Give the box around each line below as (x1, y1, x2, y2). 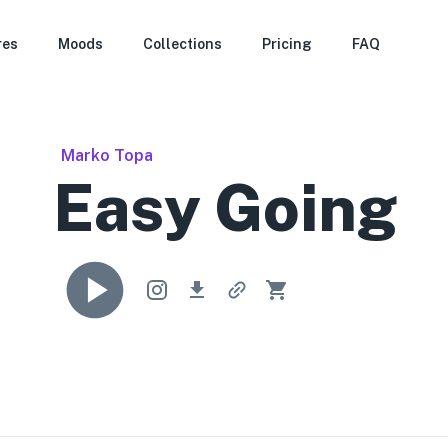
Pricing (261, 36, 312, 52)
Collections (142, 36, 222, 52)
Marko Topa (61, 146, 154, 165)
